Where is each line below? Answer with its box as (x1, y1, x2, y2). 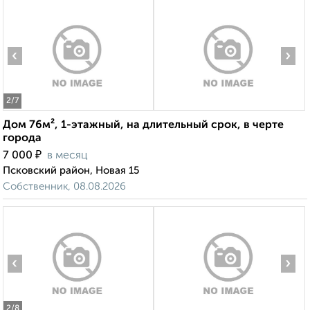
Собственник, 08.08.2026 (3, 181, 126, 192)
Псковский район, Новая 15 (3, 165, 139, 176)
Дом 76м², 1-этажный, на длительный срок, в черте (3, 120, 284, 131)
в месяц (47, 150, 88, 162)
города (3, 133, 42, 145)
